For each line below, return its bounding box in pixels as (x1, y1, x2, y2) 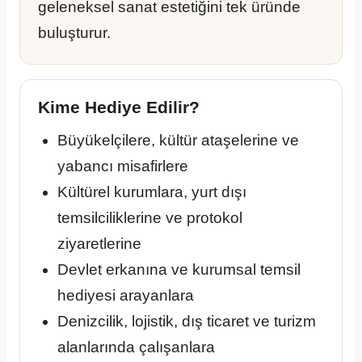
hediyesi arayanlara (57, 287, 194, 305)
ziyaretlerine (57, 235, 141, 253)
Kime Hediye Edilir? (38, 98, 200, 118)
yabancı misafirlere (57, 158, 188, 175)
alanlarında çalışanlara (57, 339, 215, 356)
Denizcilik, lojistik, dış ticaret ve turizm (57, 313, 316, 330)
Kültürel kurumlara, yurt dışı (57, 183, 246, 201)
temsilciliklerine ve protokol (57, 209, 242, 227)
